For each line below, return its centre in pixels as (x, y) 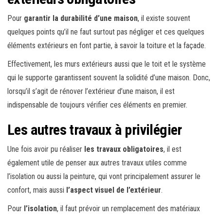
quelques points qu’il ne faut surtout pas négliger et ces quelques (106, 32)
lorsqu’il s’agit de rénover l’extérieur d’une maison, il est (91, 91)
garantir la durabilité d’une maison (81, 18)
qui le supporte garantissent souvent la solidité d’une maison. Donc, (109, 77)
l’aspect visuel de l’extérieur (114, 190)
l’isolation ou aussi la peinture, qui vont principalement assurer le (104, 176)
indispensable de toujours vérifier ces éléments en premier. (97, 105)
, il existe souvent (164, 18)
